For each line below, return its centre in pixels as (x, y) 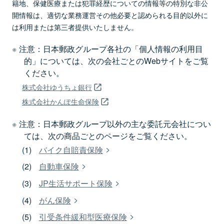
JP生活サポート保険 (75, 183)
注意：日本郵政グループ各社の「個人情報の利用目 (111, 48)
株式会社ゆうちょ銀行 (57, 86)
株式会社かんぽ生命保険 (60, 101)
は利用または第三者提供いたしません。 (75, 26)
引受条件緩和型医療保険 (83, 217)
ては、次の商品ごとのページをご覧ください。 (108, 135)
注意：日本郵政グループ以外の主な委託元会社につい (115, 123)
